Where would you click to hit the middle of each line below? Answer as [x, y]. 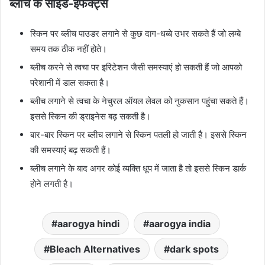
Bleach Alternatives [95, 249]
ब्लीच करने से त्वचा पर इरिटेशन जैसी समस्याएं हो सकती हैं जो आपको [136, 67]
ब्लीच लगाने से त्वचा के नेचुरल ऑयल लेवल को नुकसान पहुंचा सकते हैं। [140, 101]
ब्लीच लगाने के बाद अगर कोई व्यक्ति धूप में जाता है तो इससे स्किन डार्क [138, 168]
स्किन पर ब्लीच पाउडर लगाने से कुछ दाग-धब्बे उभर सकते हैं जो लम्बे [135, 33]
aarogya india [180, 223]
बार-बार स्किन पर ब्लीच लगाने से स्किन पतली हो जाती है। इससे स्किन [138, 134]
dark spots [194, 249]
